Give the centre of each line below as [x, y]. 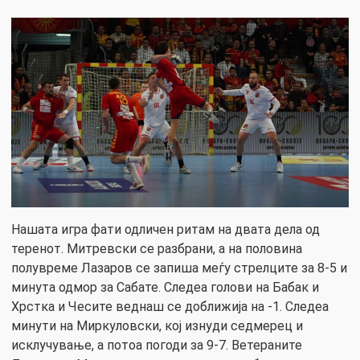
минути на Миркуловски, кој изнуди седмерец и [157, 326]
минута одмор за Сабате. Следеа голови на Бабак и [165, 288]
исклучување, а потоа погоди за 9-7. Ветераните [157, 346]
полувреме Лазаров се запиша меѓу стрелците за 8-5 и [179, 268]
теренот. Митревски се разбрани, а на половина [157, 249]
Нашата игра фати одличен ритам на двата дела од [166, 230]
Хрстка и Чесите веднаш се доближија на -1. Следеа [170, 307]
